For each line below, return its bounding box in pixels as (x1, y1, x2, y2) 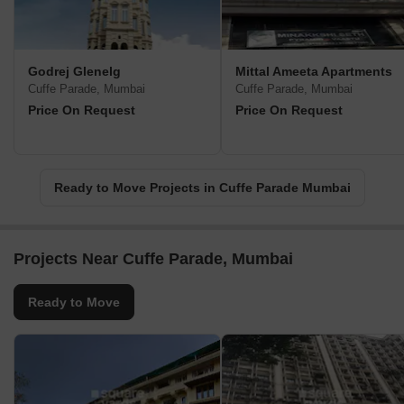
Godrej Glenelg (28, 64, 121, 79)
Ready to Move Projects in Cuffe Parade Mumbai (53, 180, 351, 196)
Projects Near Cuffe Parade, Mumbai (14, 250, 293, 269)
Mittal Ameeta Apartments (235, 64, 392, 79)
